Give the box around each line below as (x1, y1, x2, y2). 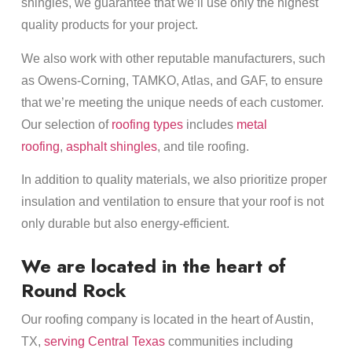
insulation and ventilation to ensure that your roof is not (20, 195, 324, 209)
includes (182, 117, 236, 131)
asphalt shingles (65, 139, 157, 153)
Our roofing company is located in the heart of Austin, (20, 313, 313, 327)
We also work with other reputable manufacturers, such (20, 51, 325, 65)
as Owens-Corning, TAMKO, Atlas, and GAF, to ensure (20, 73, 323, 87)
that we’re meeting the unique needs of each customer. (20, 95, 324, 109)
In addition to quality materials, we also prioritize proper (20, 173, 327, 187)
